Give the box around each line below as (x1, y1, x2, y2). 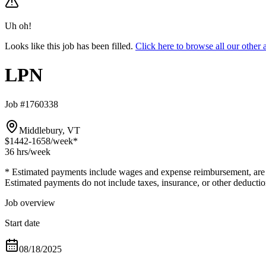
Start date (5, 217, 40, 228)
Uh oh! (5, 21, 31, 31)
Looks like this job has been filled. (5, 41, 133, 51)
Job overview (5, 197, 55, 208)
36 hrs (5, 146, 28, 157)
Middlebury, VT (19, 125, 80, 135)
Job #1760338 (5, 99, 58, 109)
